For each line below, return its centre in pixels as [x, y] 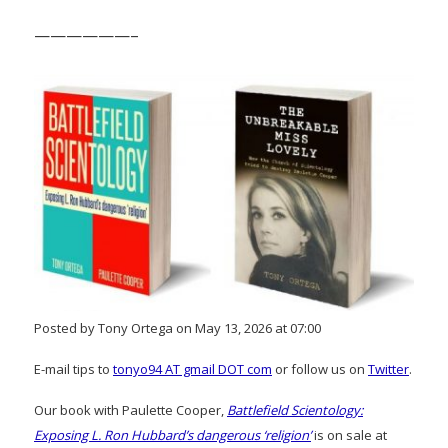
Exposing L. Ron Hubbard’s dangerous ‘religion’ [172, 434]
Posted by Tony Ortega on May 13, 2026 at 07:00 [177, 327]
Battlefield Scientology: [295, 409]
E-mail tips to [73, 368]
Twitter [388, 368]
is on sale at [349, 434]
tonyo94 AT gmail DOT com [192, 368]
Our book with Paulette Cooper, [130, 409]
